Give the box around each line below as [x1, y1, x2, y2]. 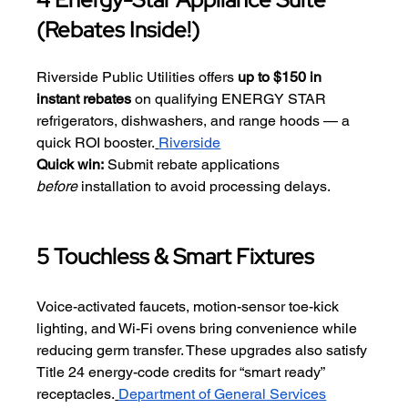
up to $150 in [238, 67, 326, 86]
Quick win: [36, 155, 105, 173]
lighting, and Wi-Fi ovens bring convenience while [36, 319, 362, 337]
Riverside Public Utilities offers [36, 67, 239, 86]
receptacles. [36, 384, 116, 403]
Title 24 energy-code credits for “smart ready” [36, 362, 329, 381]
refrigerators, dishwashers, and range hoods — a [36, 111, 354, 129]
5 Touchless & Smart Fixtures [36, 241, 315, 270]
